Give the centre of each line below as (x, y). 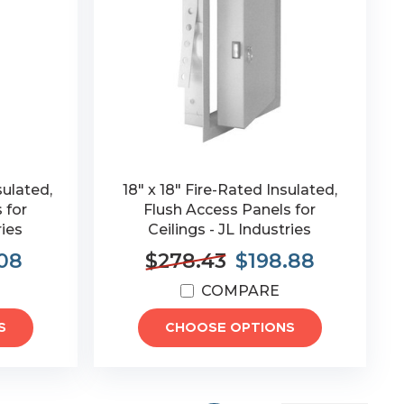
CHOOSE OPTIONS (230, 328)
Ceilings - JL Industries (230, 230)
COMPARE (240, 291)
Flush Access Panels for (230, 210)
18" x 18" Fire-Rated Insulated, (230, 190)
